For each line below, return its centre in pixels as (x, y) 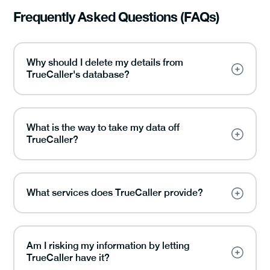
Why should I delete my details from (105, 62)
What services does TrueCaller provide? (115, 192)
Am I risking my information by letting (108, 245)
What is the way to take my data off (103, 127)
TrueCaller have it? (68, 257)
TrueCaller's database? (78, 74)
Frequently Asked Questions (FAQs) (117, 17)
